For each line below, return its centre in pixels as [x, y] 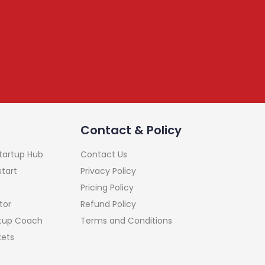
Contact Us [104, 155]
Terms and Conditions [126, 221]
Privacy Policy [108, 171]
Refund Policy [108, 204]
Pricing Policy [107, 188]
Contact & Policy [131, 130]
